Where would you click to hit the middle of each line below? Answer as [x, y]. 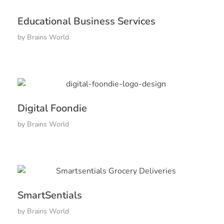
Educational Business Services [86, 21]
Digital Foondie [52, 108]
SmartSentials [50, 195]
